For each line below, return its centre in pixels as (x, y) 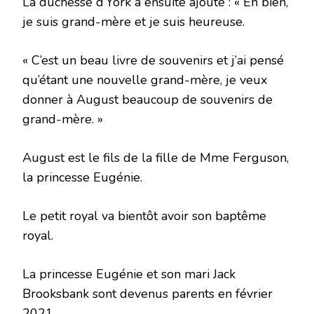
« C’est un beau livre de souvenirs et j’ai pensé (153, 61)
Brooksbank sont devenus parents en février (148, 294)
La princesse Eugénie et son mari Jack (129, 274)
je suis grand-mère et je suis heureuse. (134, 22)
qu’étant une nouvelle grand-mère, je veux (145, 80)
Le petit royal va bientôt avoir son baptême (144, 216)
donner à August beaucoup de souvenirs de (148, 100)
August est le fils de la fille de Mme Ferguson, (156, 158)
